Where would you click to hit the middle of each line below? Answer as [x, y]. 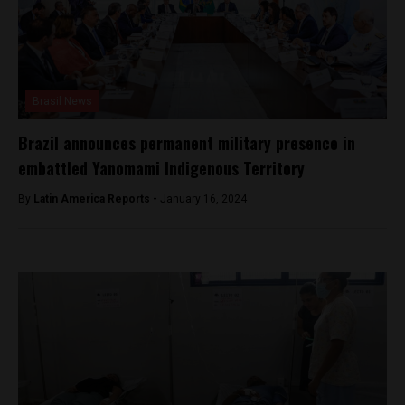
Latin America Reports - [97, 198]
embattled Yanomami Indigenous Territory [161, 168]
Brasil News [62, 101]
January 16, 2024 [203, 198]
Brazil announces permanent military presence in [187, 142]
